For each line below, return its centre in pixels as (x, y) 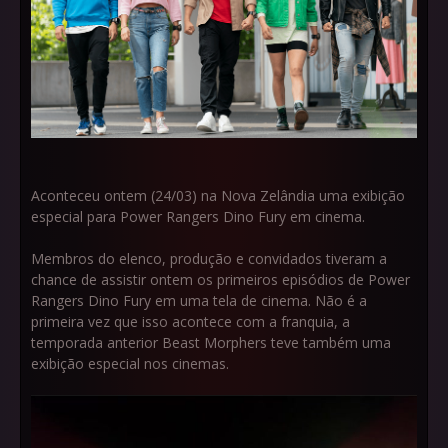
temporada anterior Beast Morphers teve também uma (211, 343)
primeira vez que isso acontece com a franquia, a (190, 322)
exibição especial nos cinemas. (130, 364)
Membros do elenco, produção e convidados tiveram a (209, 259)
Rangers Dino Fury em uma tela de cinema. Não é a (199, 301)
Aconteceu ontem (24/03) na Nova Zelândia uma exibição (218, 196)
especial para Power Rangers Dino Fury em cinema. (198, 217)
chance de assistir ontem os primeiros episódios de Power (220, 280)
